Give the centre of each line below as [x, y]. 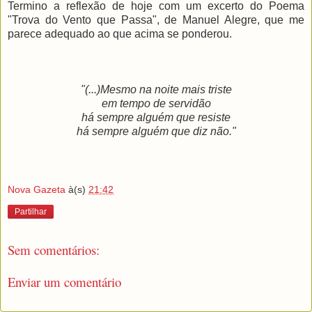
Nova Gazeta [37, 189]
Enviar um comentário [64, 282]
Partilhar [31, 211]
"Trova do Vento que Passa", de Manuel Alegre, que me [156, 20]
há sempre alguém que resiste [156, 118]
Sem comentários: [54, 249]
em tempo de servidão [156, 104]
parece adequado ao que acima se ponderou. [120, 34]
